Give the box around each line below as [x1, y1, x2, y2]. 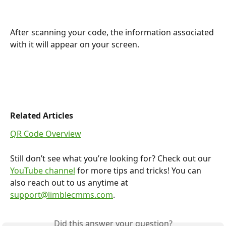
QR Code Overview [10, 128, 81, 140]
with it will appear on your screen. [10, 39, 141, 50]
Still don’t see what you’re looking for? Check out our [10, 153, 213, 164]
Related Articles [10, 109, 73, 121]
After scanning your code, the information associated [10, 27, 216, 38]
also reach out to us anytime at [10, 177, 130, 189]
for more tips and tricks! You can [75, 165, 203, 177]
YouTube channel [10, 165, 75, 177]
